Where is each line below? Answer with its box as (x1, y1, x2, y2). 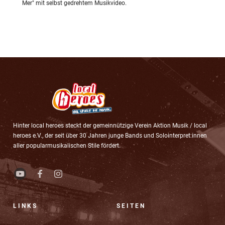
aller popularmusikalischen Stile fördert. (13, 142, 121, 150)
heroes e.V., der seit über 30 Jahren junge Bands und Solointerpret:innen (13, 132, 207, 140)
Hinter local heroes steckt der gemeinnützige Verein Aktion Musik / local (13, 122, 207, 130)
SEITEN (117, 202, 146, 210)
